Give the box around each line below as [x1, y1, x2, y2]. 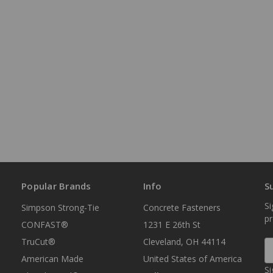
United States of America [143, 253, 242, 265]
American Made [21, 253, 83, 265]
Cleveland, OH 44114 [143, 236, 225, 248]
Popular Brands [21, 180, 91, 193]
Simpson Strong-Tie [21, 202, 99, 214]
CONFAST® [21, 219, 68, 231]
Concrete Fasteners [143, 202, 221, 214]
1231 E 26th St [143, 219, 200, 231]
